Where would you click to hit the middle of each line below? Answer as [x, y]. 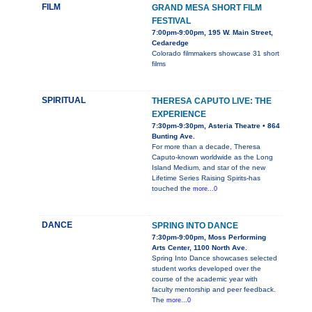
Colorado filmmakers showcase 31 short [216, 54]
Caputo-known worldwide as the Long [212, 157]
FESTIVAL [171, 21]
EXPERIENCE [179, 115]
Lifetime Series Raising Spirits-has [206, 178]
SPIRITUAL [64, 101]
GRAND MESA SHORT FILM [207, 8]
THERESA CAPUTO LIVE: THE [212, 101]
